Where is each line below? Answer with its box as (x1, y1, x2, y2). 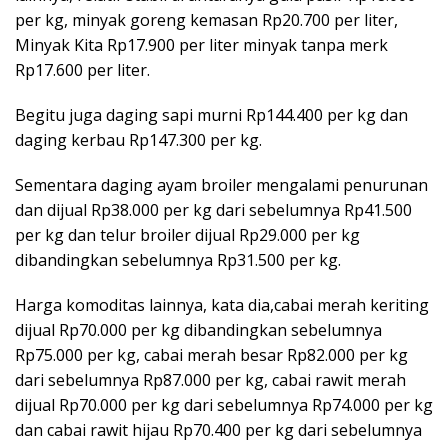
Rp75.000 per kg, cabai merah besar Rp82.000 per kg (15, 343, 408, 366)
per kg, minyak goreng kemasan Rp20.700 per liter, (15, 8, 398, 31)
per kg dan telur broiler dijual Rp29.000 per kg (15, 223, 360, 246)
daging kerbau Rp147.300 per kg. (15, 128, 262, 151)
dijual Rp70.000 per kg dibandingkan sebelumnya (15, 318, 382, 341)
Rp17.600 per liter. (15, 58, 150, 81)
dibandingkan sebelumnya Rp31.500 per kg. (15, 248, 341, 271)
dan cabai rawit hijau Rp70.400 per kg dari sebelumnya (15, 418, 422, 441)
